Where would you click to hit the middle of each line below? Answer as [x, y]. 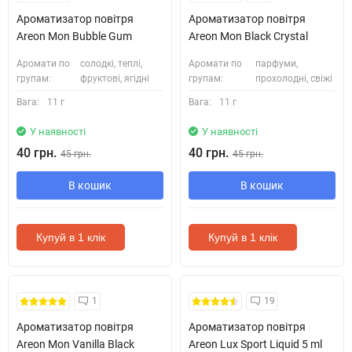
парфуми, [277, 63]
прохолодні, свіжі [294, 78]
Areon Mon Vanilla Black [75, 344]
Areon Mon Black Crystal [248, 36]
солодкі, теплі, [112, 63]
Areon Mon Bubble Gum [74, 36]
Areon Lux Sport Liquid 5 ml [255, 344]
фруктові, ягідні [115, 78]
